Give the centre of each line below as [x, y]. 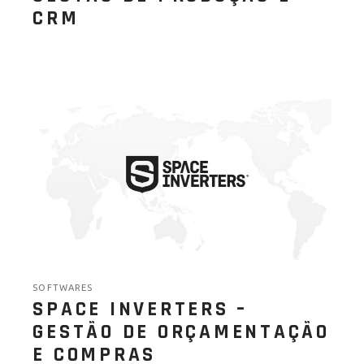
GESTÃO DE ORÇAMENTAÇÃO [181, 332]
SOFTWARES [63, 287]
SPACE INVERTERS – [141, 309]
